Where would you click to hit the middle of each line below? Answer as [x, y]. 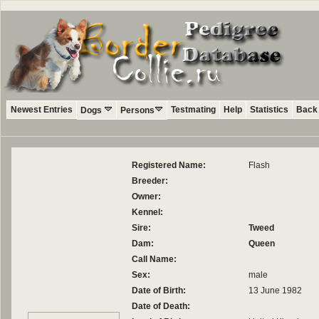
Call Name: [154, 259]
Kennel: [147, 212]
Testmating [193, 110]
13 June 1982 [275, 291]
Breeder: [150, 181]
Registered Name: [169, 165]
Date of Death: [161, 306]
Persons [137, 110]
